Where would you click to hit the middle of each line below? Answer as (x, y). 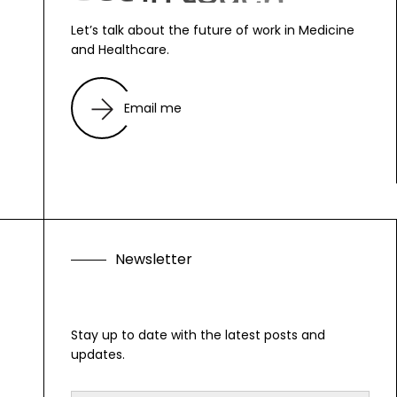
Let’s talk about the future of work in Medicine (213, 30)
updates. (98, 355)
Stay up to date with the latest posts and (198, 335)
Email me (153, 108)
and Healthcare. (120, 50)
